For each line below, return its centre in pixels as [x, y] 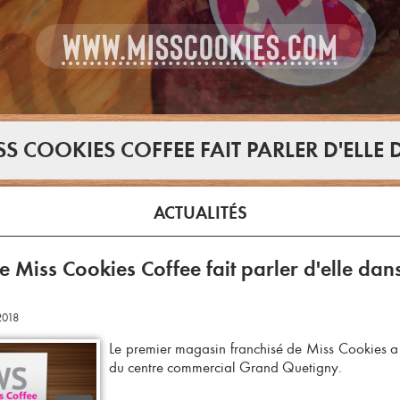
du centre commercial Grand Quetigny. [225, 367]
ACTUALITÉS [200, 213]
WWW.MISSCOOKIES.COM [200, 47]
